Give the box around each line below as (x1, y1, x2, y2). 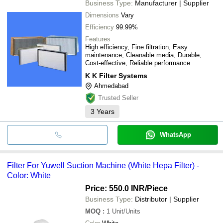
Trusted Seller (98, 94, 138, 102)
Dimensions (85, 11, 119, 19)
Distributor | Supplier (135, 195, 199, 203)
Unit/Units (112, 207, 140, 215)
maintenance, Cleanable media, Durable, (85, 51, 202, 59)
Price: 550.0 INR (85, 184, 145, 193)
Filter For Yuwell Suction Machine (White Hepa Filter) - (7, 161, 199, 170)
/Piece (145, 184, 168, 193)
